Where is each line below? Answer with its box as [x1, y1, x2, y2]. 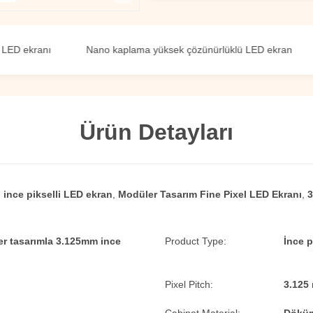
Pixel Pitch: [165, 279, 213, 290]
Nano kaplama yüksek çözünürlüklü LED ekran [52, 44, 259, 55]
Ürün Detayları [80, 119, 233, 145]
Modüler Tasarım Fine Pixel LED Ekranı [118, 189, 302, 200]
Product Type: [165, 235, 226, 247]
